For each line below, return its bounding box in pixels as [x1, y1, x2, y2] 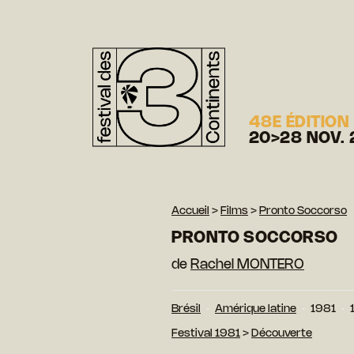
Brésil [171, 303, 201, 314]
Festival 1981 [171, 328, 240, 339]
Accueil [171, 205, 209, 217]
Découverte [251, 328, 312, 339]
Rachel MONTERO [190, 258, 304, 271]
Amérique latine [215, 303, 296, 314]
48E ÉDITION [249, 115, 350, 130]
